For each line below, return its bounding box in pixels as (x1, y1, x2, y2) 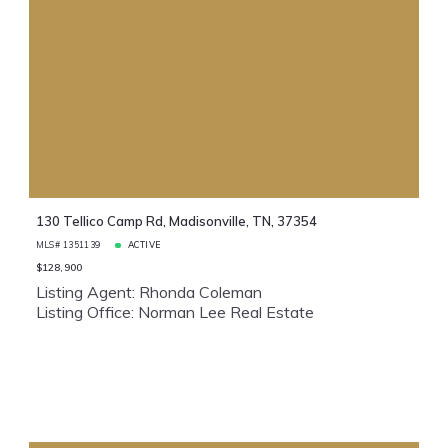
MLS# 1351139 (35, 239, 101, 251)
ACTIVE (128, 239, 161, 251)
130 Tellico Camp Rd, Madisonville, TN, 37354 (35, 213, 317, 230)
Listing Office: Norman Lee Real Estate (35, 301, 314, 322)
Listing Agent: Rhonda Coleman (35, 281, 262, 302)
